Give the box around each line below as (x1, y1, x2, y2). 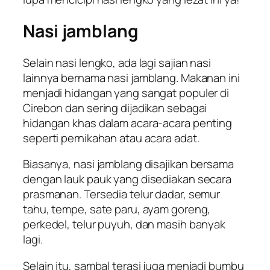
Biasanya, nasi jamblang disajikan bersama (23, 156, 234, 172)
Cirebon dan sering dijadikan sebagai (23, 99, 207, 116)
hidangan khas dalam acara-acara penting (23, 115, 233, 131)
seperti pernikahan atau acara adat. (23, 130, 202, 146)
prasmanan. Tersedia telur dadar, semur (23, 186, 221, 202)
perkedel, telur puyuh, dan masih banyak (23, 216, 226, 233)
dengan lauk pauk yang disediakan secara (23, 171, 232, 187)
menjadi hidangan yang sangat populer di (23, 84, 230, 101)
